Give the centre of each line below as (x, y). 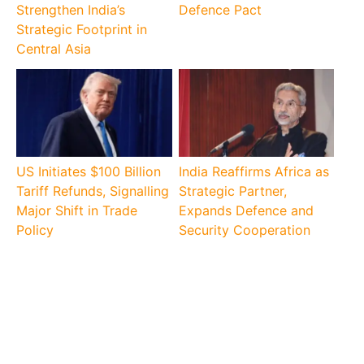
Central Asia (54, 48)
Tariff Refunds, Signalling (93, 191)
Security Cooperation (244, 230)
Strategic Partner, (232, 191)
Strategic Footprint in (82, 29)
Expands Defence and (246, 210)
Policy (35, 230)
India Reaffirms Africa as (253, 171)
